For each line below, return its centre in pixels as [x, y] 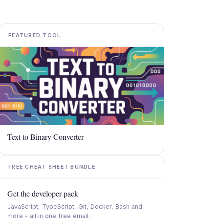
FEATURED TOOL [35, 35]
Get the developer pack [43, 193]
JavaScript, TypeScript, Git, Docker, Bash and [75, 207]
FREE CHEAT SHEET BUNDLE [52, 167]
